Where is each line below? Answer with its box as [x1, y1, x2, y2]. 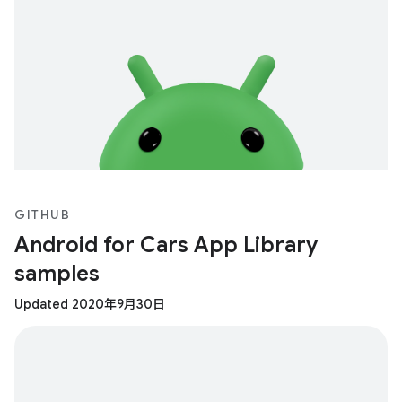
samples [14, 259, 100, 287]
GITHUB [14, 205, 70, 223]
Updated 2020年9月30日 [14, 295, 165, 312]
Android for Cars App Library [14, 231, 318, 258]
